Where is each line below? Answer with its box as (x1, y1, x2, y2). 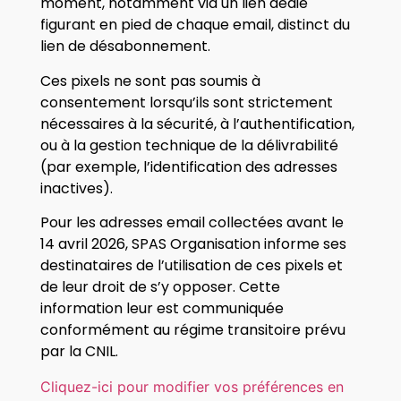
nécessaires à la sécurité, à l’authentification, (39, 113, 354, 134)
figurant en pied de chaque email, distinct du (39, 14, 350, 36)
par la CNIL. (39, 341, 118, 363)
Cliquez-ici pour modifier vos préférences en (39, 377, 344, 396)
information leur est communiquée (39, 298, 284, 320)
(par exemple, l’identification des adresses (39, 156, 337, 177)
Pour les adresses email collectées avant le (39, 212, 344, 234)
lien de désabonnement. (39, 36, 210, 57)
